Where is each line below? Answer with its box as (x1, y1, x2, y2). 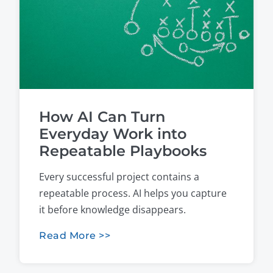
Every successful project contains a (39, 170, 199, 183)
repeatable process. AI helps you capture (39, 186, 227, 200)
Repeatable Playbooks (39, 142, 207, 160)
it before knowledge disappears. (39, 203, 186, 216)
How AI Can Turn (39, 108, 165, 126)
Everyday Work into (39, 125, 186, 143)
